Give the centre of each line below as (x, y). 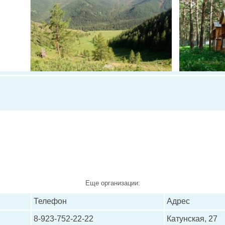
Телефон (50, 201)
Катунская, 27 (192, 219)
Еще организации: (113, 183)
